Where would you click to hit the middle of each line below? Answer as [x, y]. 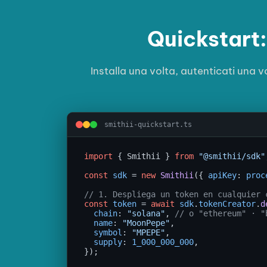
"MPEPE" [148, 233]
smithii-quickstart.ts [148, 125]
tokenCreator [227, 204]
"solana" [146, 214]
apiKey [222, 176]
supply [108, 242]
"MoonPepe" [146, 223]
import [98, 156]
